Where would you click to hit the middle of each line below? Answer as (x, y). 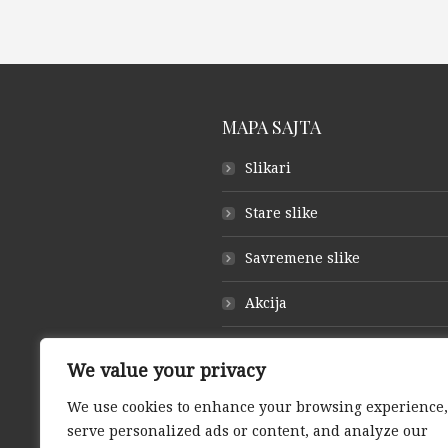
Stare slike (281, 213)
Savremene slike (302, 258)
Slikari (268, 168)
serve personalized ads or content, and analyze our (247, 431)
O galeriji (277, 348)
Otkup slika (304, 393)
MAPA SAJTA (271, 127)
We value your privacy (166, 370)
